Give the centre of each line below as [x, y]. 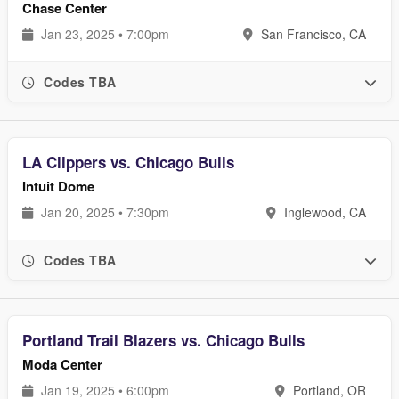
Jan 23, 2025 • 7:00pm [103, 34]
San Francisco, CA [312, 34]
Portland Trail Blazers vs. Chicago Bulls [163, 340]
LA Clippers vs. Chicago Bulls [128, 162]
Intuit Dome [58, 186]
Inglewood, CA [323, 212]
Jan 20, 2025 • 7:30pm [103, 212]
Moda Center [62, 364]
